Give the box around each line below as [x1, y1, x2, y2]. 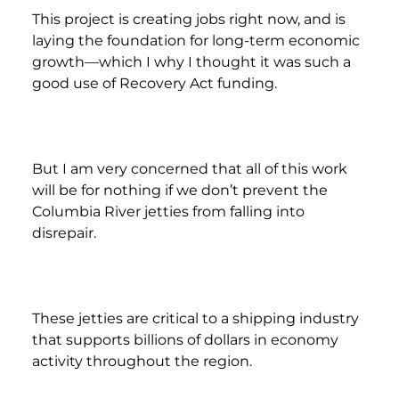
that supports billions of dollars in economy [32, 330, 338, 348]
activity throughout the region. [32, 352, 252, 370]
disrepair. [32, 224, 96, 241]
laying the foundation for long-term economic [32, 31, 360, 49]
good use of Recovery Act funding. [32, 74, 277, 92]
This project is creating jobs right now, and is [32, 10, 346, 28]
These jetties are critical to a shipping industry [32, 309, 359, 327]
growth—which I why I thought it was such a [32, 53, 351, 70]
